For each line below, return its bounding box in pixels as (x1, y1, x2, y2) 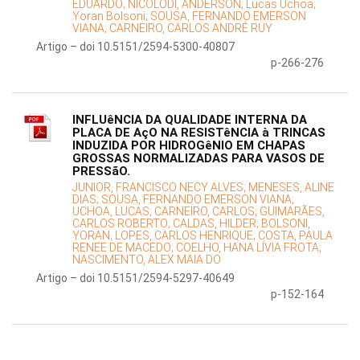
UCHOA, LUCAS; (72, 205, 154, 219)
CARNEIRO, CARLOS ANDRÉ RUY (109, 22, 272, 35)
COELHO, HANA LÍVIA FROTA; (176, 241, 321, 255)
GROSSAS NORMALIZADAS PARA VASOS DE (72, 151, 325, 166)
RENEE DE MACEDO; (72, 241, 176, 255)
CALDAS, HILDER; (173, 217, 261, 231)
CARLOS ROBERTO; (72, 217, 173, 231)
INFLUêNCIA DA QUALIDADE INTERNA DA (72, 112, 307, 128)
